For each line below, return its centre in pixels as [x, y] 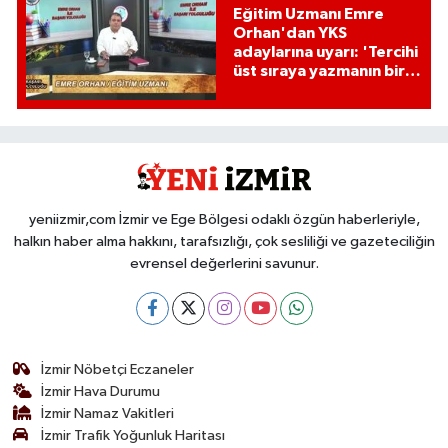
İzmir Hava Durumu [101, 391]
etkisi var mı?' [285, 90]
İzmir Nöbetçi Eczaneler [118, 369]
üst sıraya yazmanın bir [318, 71]
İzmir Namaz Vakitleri [108, 413]
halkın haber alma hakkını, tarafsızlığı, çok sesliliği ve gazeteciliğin [224, 241]
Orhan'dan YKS [289, 33]
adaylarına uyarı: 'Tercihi [325, 52]
